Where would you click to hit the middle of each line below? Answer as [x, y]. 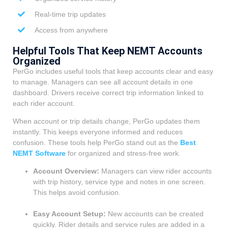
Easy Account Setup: [69, 214]
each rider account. [44, 103]
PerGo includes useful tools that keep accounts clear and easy [113, 71]
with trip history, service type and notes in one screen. [119, 182]
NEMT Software [39, 153]
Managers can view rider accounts [155, 171]
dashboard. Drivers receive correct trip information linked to [108, 92]
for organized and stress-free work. [123, 153]
